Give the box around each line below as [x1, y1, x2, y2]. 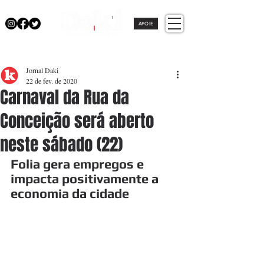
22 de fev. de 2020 [26, 76, 77, 85]
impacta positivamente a [11, 171, 161, 186]
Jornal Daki [26, 65, 58, 75]
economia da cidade [11, 186, 129, 201]
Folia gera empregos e [11, 156, 147, 171]
